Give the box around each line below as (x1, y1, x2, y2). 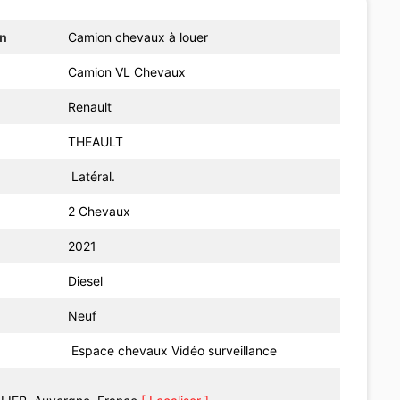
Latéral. (68, 168, 116, 184)
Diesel (68, 272, 104, 288)
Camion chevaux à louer (68, 29, 209, 45)
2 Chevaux (68, 203, 131, 219)
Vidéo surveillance (171, 342, 278, 358)
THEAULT (68, 133, 124, 149)
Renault (68, 98, 112, 114)
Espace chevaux (71, 342, 172, 358)
